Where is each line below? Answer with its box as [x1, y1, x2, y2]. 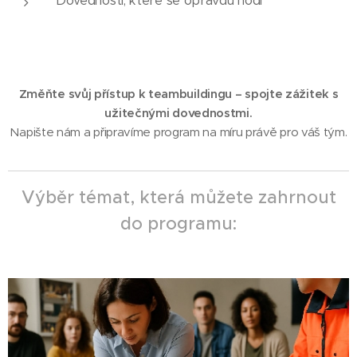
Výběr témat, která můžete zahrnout [21, 186, 336, 208]
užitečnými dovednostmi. [104, 105, 253, 120]
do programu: [120, 213, 237, 234]
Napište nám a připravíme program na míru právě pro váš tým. [10, 124, 347, 139]
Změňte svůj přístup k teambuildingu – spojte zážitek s [18, 86, 339, 101]
